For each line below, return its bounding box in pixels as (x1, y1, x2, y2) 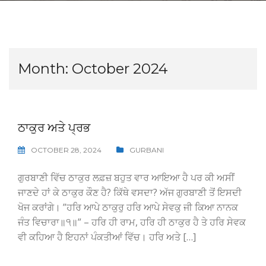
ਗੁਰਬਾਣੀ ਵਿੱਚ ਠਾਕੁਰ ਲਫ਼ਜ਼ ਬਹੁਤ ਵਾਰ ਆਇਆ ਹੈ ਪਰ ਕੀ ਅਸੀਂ (18, 171, 235, 184)
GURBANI (129, 145, 164, 154)
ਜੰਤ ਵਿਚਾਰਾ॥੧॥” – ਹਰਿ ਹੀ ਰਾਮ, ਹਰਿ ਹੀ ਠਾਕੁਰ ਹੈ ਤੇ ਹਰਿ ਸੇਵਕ (18, 216, 246, 229)
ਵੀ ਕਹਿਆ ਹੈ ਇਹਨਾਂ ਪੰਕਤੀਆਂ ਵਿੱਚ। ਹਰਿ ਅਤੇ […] (18, 230, 196, 243)
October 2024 (72, 60, 168, 77)
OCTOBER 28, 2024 (31, 145, 102, 154)
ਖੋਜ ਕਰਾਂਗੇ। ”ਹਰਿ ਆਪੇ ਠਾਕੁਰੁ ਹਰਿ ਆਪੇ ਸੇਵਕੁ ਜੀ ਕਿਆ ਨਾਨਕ (18, 201, 238, 214)
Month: (18, 60, 72, 77)
